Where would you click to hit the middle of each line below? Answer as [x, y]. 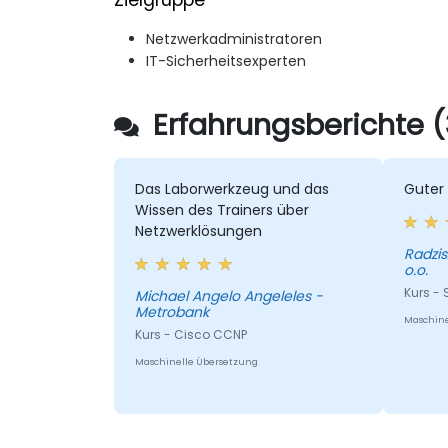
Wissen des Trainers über [221, 210]
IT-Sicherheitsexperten [226, 61]
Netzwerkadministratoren [234, 39]
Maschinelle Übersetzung [196, 362]
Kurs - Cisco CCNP [190, 335]
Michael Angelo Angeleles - [228, 296]
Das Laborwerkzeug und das [231, 189]
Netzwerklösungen [198, 231]
